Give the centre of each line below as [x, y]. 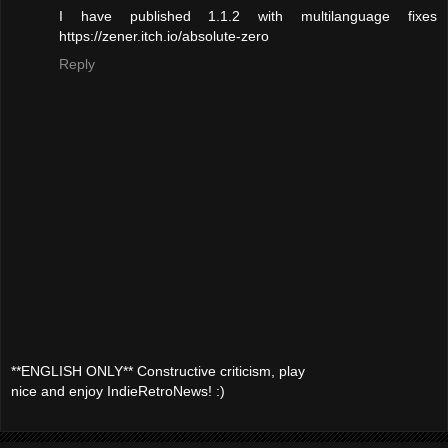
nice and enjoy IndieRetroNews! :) [118, 391]
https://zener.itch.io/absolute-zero [164, 35]
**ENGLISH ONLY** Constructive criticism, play [158, 371]
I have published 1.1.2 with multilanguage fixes [248, 15]
